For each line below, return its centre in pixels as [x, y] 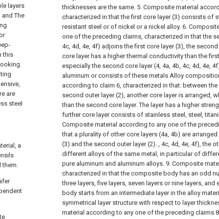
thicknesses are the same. [99, 7]
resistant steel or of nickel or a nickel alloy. [121, 27]
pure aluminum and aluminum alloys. [113, 164]
